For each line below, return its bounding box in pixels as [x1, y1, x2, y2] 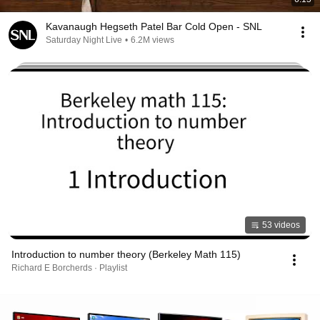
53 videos [262, 219, 300, 230]
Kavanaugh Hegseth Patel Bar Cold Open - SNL [46, 21, 262, 32]
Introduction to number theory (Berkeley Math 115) [11, 248, 241, 260]
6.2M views [131, 35, 174, 45]
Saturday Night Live [46, 35, 122, 45]
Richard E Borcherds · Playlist [11, 262, 127, 273]
